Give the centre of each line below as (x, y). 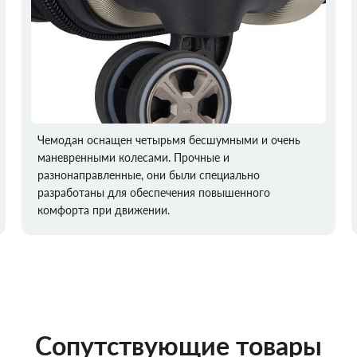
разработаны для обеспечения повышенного (153, 193)
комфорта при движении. (103, 210)
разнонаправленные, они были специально (148, 175)
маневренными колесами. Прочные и (133, 158)
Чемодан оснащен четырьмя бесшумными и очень (169, 140)
